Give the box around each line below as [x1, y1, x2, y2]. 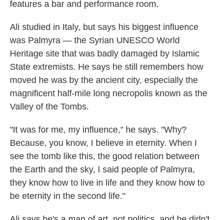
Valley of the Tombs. [10, 102, 89, 111]
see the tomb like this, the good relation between [10, 151, 199, 161]
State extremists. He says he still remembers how [10, 62, 203, 72]
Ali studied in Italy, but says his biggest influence [10, 22, 198, 32]
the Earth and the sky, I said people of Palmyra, [10, 165, 195, 174]
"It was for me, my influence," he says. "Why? [10, 125, 187, 135]
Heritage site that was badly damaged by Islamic [10, 49, 199, 58]
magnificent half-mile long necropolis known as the [10, 88, 207, 98]
